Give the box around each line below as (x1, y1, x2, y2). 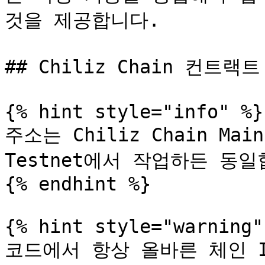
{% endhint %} (5, 173, 151, 195)
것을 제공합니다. (5, 9, 160, 31)
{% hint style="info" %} (5, 101, 263, 122)
